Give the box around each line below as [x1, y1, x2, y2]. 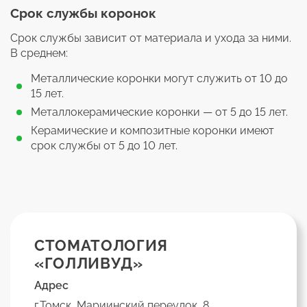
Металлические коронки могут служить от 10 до [31, 71, 288, 85]
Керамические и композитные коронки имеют [31, 123, 274, 137]
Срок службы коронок [10, 5, 156, 21]
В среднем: [10, 46, 68, 60]
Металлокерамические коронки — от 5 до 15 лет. [31, 105, 288, 119]
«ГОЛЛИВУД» [34, 254, 143, 272]
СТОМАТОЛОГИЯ [34, 236, 168, 254]
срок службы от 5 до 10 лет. [31, 138, 177, 152]
